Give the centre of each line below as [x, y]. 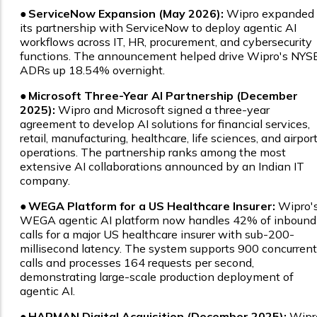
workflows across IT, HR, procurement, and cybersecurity [166, 42]
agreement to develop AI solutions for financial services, [165, 124]
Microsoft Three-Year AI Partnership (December [163, 96]
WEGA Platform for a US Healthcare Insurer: [152, 206]
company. [45, 181]
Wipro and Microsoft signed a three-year [162, 110]
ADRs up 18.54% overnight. [92, 70]
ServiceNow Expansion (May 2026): [126, 14]
